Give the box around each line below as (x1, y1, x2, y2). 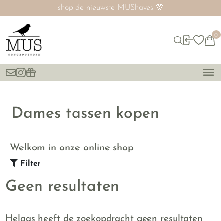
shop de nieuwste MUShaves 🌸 (57, 4, 164, 12)
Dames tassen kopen (11, 106, 159, 122)
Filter (20, 160, 41, 168)
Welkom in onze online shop (10, 143, 134, 153)
